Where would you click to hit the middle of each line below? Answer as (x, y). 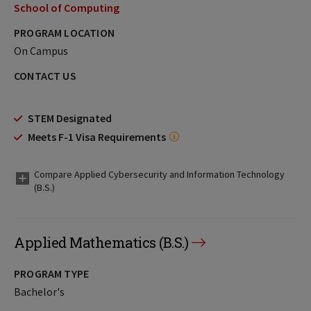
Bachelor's (39, 292)
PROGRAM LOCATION (64, 33)
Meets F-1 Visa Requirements (97, 137)
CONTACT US (45, 76)
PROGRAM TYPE (52, 274)
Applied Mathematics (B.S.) (101, 242)
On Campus (41, 51)
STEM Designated (70, 118)
